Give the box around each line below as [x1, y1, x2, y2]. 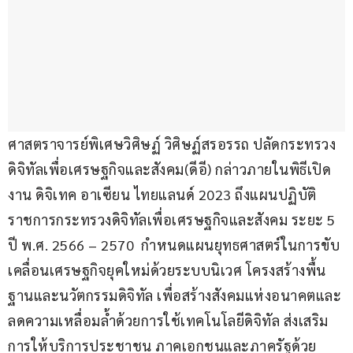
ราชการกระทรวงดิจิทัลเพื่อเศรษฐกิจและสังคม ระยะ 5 [8, 210, 339, 229]
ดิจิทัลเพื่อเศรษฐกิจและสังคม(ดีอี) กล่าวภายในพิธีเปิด [8, 160, 331, 179]
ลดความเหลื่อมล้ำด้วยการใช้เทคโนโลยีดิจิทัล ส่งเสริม [8, 311, 329, 330]
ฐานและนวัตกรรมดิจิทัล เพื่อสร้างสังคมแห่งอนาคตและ [8, 286, 341, 305]
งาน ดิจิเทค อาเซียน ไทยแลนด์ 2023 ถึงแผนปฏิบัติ [8, 185, 317, 204]
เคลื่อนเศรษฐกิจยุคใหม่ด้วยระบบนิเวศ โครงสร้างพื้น [8, 261, 326, 280]
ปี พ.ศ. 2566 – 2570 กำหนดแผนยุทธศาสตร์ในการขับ [8, 236, 340, 255]
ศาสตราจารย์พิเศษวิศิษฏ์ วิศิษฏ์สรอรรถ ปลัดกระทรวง [8, 135, 336, 154]
